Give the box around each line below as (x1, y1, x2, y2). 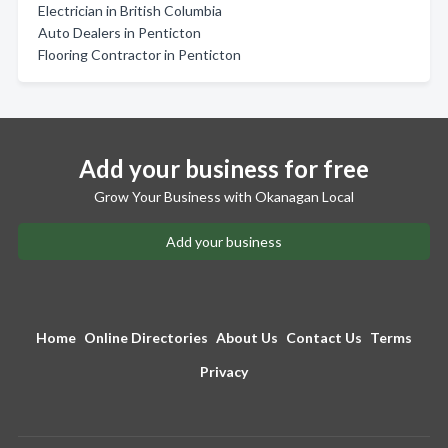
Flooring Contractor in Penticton (38, 46, 241, 63)
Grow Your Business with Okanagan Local (94, 188, 354, 205)
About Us (216, 329, 278, 346)
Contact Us (286, 329, 362, 346)
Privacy (200, 363, 248, 380)
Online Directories (84, 329, 208, 346)
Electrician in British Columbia (38, 2, 222, 19)
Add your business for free (79, 154, 369, 183)
